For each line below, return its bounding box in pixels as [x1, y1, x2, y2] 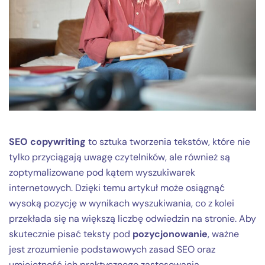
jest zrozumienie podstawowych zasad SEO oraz [9, 243, 215, 256]
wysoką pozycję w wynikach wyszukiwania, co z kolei [9, 196, 234, 209]
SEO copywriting [9, 135, 86, 148]
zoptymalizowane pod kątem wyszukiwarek [9, 166, 195, 179]
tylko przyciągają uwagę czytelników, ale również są [9, 150, 230, 163]
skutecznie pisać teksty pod [9, 227, 132, 240]
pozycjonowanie [132, 227, 208, 240]
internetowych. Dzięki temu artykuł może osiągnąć [9, 181, 225, 194]
